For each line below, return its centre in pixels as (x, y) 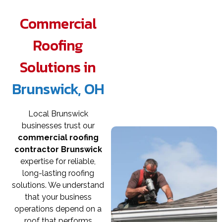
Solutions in (58, 67)
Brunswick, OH (58, 89)
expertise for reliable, (58, 161)
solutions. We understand (58, 185)
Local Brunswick (58, 113)
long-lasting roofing (58, 173)
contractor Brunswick (58, 149)
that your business (58, 197)
